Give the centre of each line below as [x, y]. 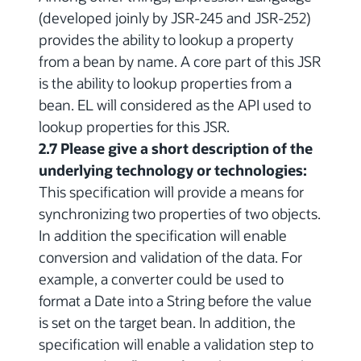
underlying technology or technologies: [173, 170]
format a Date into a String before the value [175, 301]
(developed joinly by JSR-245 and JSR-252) [175, 18]
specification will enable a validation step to [176, 344]
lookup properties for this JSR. [134, 127]
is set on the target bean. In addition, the [167, 323]
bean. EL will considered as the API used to [175, 105]
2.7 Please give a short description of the [176, 149]
